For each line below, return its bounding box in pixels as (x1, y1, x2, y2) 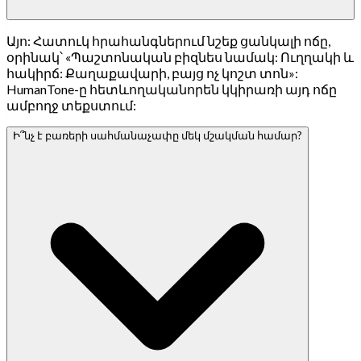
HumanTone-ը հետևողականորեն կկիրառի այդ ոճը (6, 81, 337, 97)
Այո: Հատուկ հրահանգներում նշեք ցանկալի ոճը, (6, 32, 330, 48)
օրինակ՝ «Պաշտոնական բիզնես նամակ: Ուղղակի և (6, 48, 354, 64)
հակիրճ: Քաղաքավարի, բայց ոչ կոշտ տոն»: (6, 64, 298, 81)
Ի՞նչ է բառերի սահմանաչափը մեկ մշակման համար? (13, 128, 302, 142)
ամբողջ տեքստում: (6, 97, 136, 113)
